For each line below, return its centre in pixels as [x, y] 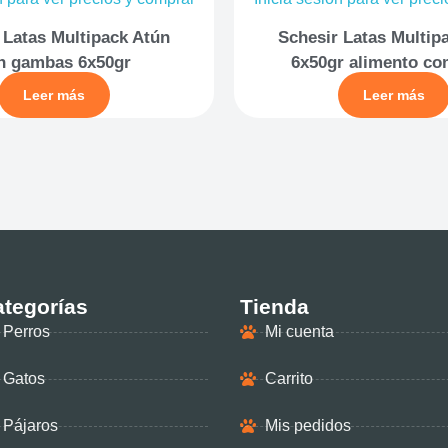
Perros [26, 331]
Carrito [288, 378]
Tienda [274, 306]
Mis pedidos [307, 425]
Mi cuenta [299, 331]
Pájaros [30, 425]
